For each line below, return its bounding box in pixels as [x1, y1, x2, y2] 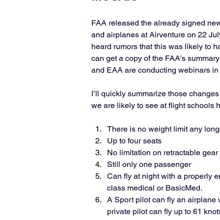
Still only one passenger [107, 160, 191, 169]
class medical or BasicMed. [107, 183, 204, 192]
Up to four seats [107, 136, 162, 145]
